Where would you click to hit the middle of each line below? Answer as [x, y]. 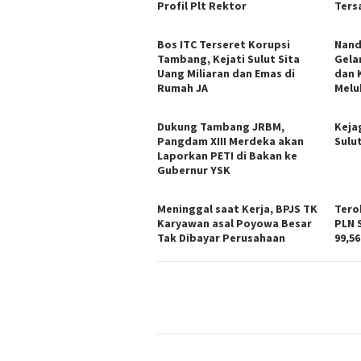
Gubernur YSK [194, 170]
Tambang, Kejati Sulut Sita [228, 58]
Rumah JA [183, 87]
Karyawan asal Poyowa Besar [234, 223]
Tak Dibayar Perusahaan [221, 237]
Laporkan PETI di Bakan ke [227, 155]
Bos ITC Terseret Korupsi [224, 44]
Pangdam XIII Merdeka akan [230, 141]
